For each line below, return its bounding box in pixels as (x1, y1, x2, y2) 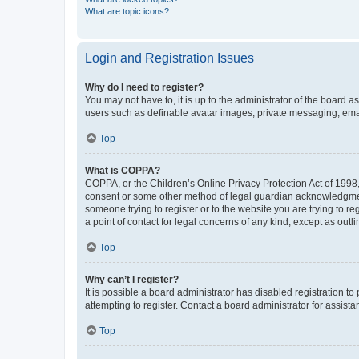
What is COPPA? (85, 165, 160, 177)
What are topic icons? (85, 6, 169, 17)
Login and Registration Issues (85, 51, 254, 66)
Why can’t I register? (85, 274, 179, 286)
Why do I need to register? (85, 82, 204, 94)
